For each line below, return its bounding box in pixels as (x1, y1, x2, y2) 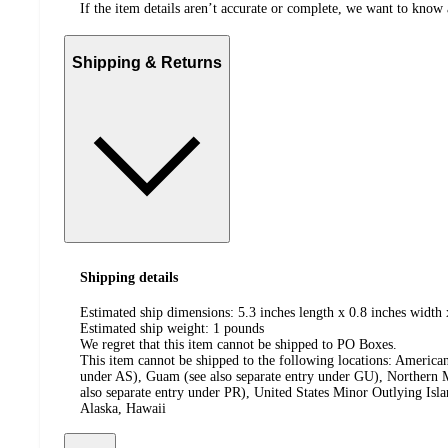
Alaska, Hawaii (80, 400, 166, 416)
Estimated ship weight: (80, 320, 213, 336)
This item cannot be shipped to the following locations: (80, 352, 392, 368)
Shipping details (80, 270, 178, 285)
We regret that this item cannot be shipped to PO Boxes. (80, 336, 397, 352)
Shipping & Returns (72, 53, 222, 71)
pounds (224, 320, 264, 336)
